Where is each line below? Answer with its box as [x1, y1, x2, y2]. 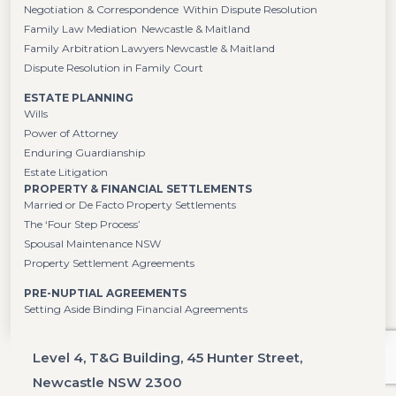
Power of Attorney [24, 126, 118, 141]
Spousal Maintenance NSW [24, 237, 161, 251]
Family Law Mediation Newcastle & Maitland [24, 22, 250, 36]
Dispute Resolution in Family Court [24, 61, 203, 75]
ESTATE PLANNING [24, 91, 133, 105]
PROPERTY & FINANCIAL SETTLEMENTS [24, 182, 252, 196]
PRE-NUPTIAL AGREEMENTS [24, 286, 187, 301]
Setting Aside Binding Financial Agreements [24, 302, 247, 316]
